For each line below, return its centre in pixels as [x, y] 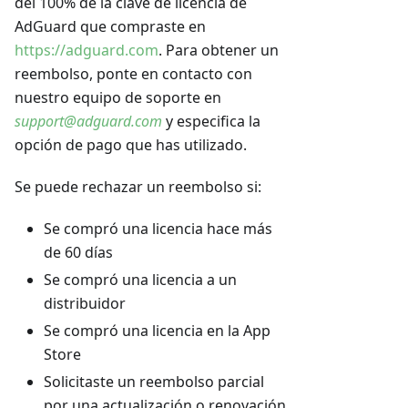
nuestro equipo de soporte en [118, 98]
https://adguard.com [87, 51]
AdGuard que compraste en [110, 27]
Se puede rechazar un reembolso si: [138, 187]
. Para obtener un [219, 51]
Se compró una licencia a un [140, 280]
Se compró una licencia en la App [157, 331]
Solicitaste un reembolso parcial [154, 382]
